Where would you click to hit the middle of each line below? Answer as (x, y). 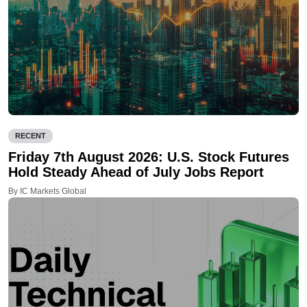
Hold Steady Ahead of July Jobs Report (136, 172)
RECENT (30, 136)
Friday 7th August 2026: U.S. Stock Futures (149, 157)
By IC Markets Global (47, 192)
